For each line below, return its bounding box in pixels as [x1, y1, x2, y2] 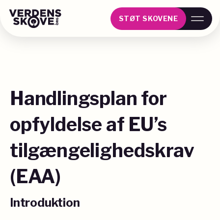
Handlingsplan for [10, 87, 167, 110]
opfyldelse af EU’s [10, 113, 167, 136]
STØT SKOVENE [118, 14, 178, 23]
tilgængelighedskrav [10, 139, 194, 162]
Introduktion [10, 195, 80, 210]
